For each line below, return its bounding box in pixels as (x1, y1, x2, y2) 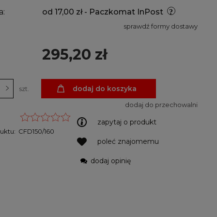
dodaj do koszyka (73, 84, 137, 93)
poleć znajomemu (97, 137, 159, 146)
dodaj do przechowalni (124, 101, 198, 108)
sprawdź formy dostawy (123, 22, 198, 30)
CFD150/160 (18, 127, 55, 135)
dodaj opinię (90, 156, 131, 165)
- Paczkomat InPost (84, 7, 163, 16)
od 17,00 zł (42, 7, 82, 16)
